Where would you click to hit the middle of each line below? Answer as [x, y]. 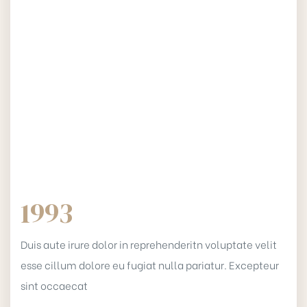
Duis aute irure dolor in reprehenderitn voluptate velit [149, 244]
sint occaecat [54, 285]
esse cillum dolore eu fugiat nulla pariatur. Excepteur [150, 264]
